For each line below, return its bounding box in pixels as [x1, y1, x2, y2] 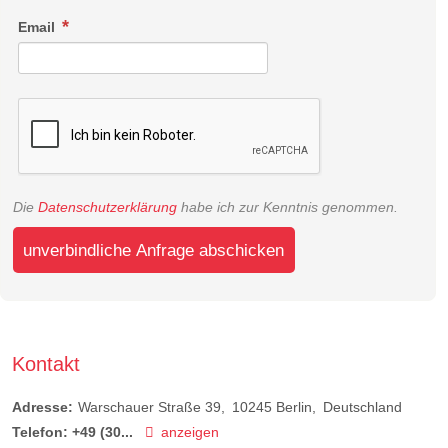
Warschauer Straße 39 [78, 398, 221, 415]
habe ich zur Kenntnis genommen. [177, 198, 398, 215]
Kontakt [12, 352, 80, 375]
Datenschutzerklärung [38, 198, 177, 215]
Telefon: [12, 423, 68, 440]
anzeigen [160, 423, 219, 440]
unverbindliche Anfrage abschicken [23, 240, 285, 261]
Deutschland [323, 398, 402, 415]
